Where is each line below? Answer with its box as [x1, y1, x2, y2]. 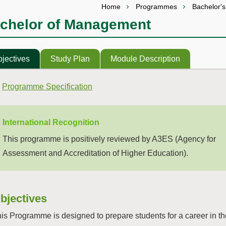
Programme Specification [2, 82, 92, 91]
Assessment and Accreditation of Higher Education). [3, 149, 188, 158]
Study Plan [50, 54, 90, 64]
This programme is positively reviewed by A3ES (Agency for [3, 135, 216, 144]
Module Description [110, 54, 180, 64]
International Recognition [3, 118, 99, 127]
